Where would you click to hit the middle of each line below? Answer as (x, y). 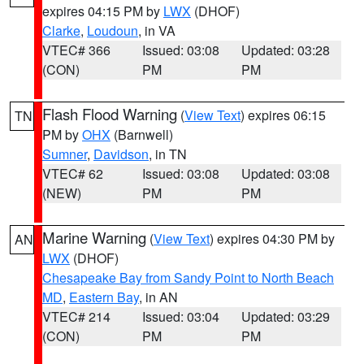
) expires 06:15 (283, 115)
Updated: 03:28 (286, 50)
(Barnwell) (142, 134)
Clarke (61, 30)
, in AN (158, 297)
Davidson (121, 154)
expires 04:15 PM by (103, 11)
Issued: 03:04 (180, 316)
